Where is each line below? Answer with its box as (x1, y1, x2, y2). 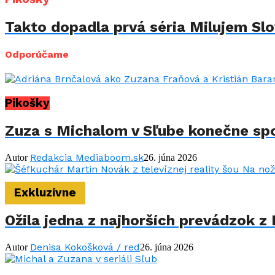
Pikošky (5, 96, 50, 110)
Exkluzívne (14, 186, 76, 200)
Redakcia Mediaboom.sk (30, 151, 144, 163)
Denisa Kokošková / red (30, 241, 140, 254)
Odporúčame (5, 48, 69, 60)
